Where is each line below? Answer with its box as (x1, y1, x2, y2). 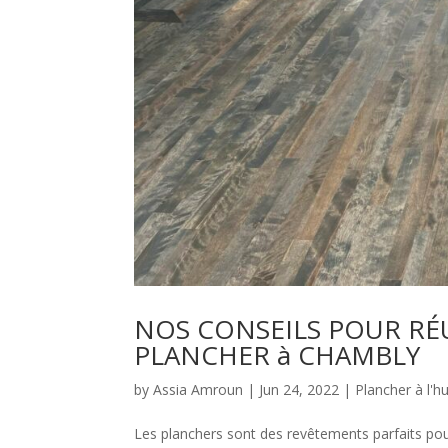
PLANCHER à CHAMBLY (134, 337, 421, 374)
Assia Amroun (153, 380, 244, 400)
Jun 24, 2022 (259, 380, 340, 400)
